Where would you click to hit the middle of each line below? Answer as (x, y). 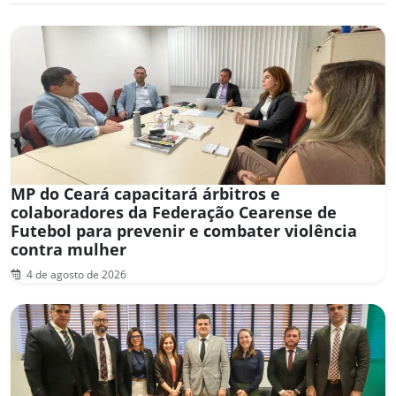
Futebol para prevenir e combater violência (184, 230)
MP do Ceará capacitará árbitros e (145, 193)
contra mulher (69, 249)
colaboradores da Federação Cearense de (174, 212)
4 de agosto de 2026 (75, 274)
